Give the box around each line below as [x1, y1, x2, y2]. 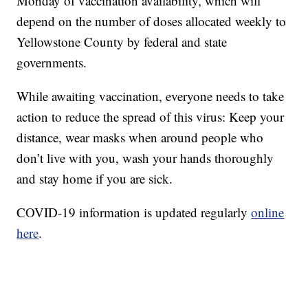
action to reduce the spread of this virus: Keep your [16, 108, 285, 126]
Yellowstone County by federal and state [16, 33, 228, 51]
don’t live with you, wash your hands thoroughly [16, 149, 274, 167]
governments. [16, 54, 87, 71]
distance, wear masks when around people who [16, 129, 264, 146]
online [251, 203, 285, 221]
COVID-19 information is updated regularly [16, 203, 252, 221]
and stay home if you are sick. [16, 170, 173, 188]
